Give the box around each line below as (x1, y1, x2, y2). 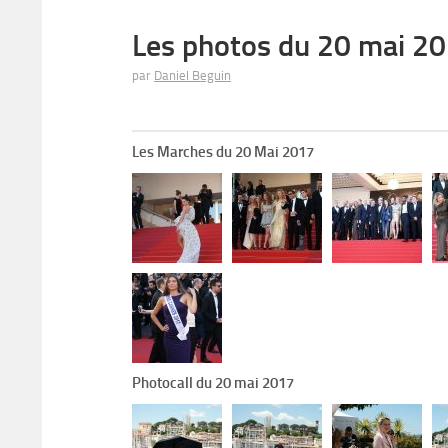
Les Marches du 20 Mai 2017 (132, 143, 314, 161)
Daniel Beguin (154, 68, 231, 83)
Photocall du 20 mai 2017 (132, 374, 294, 392)
